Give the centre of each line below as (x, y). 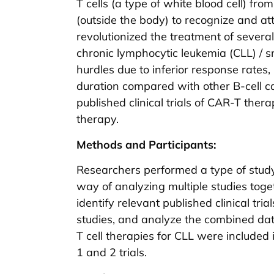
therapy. (98, 119)
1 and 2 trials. (112, 253)
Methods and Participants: (146, 144)
